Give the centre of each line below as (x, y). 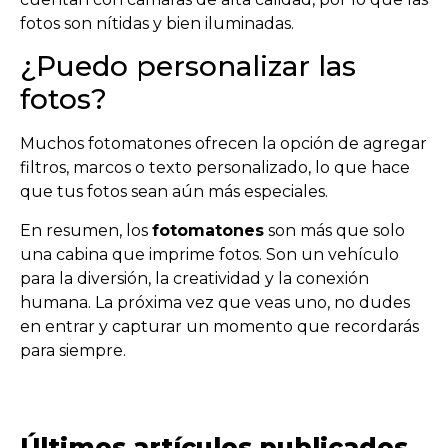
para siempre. (73, 350)
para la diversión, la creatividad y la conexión (194, 278)
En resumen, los (86, 230)
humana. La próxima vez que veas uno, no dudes (215, 302)
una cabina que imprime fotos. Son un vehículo (209, 254)
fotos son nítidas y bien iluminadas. (157, 23)
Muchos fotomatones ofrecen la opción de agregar (223, 144)
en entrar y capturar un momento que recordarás (219, 326)
